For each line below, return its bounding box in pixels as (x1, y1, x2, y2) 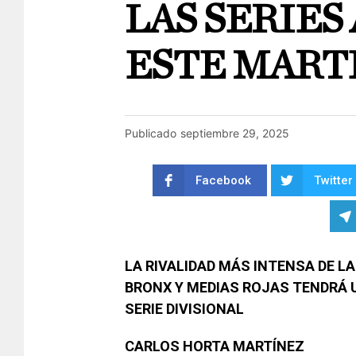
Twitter (313, 173, 353, 188)
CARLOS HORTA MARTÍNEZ (125, 337, 304, 354)
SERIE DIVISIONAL (125, 300, 244, 317)
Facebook (195, 173, 251, 188)
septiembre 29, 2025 (180, 126, 289, 140)
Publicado (125, 126, 176, 140)
